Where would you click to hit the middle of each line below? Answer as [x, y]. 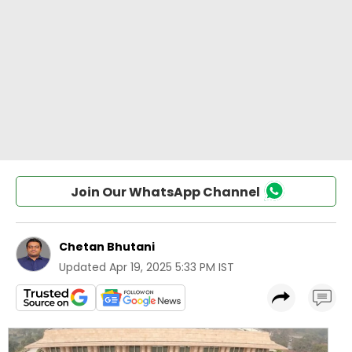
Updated [82, 267]
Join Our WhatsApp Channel [165, 192]
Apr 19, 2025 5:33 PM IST [172, 267]
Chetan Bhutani [107, 247]
